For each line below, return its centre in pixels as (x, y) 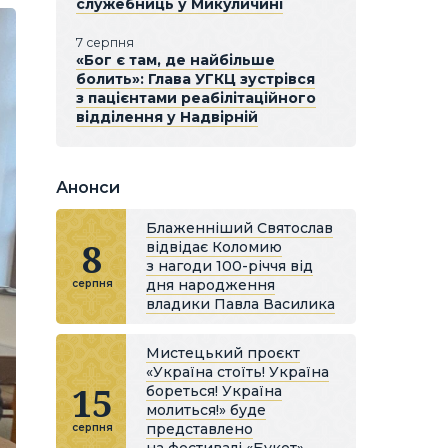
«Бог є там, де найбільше (175, 60)
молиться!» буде (206, 410)
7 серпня (105, 42)
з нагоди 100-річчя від (229, 266)
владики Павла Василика (240, 304)
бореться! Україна (214, 391)
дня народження (210, 285)
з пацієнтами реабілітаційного (196, 98)
